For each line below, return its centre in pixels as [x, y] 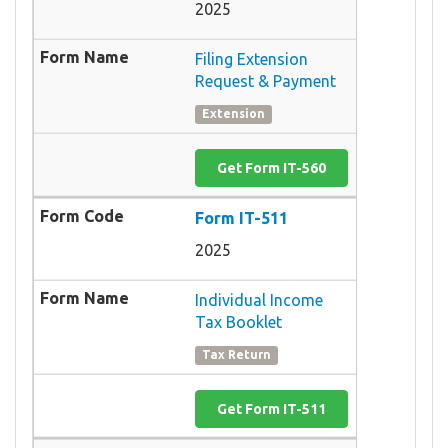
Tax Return [237, 355]
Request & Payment [265, 80]
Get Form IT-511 [271, 408]
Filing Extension [251, 58]
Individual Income [259, 299]
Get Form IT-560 [271, 167]
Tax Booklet [238, 321]
